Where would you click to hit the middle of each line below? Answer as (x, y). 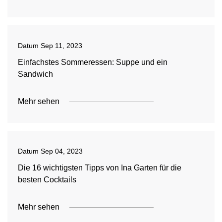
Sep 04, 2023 (61, 151)
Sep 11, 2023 (61, 46)
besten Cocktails (47, 180)
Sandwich (35, 74)
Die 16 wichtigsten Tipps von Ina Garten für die (99, 168)
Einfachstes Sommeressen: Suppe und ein (92, 62)
